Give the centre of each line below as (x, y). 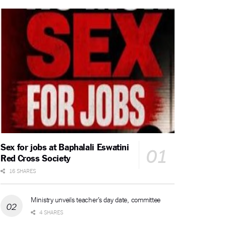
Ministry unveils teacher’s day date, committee (96, 199)
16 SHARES (22, 170)
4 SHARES (50, 212)
